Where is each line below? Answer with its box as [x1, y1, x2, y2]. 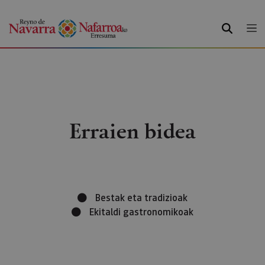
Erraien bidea [69, 116, 196, 145]
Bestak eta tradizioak [95, 191, 188, 203]
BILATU [221, 20, 253, 33]
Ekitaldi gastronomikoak [89, 205, 193, 218]
